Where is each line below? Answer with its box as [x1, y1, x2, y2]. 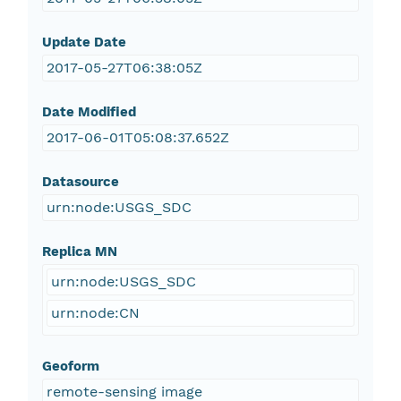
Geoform [41, 358, 99, 375]
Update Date [41, 34, 126, 51]
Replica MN [41, 243, 117, 260]
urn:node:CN [50, 304, 140, 322]
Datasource [41, 174, 119, 191]
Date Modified [41, 104, 136, 121]
